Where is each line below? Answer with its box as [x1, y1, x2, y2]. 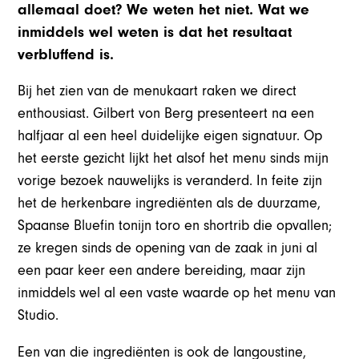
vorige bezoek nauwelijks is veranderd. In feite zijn [18, 171, 323, 189]
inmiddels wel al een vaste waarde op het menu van [18, 284, 337, 301]
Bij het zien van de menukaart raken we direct [18, 82, 297, 99]
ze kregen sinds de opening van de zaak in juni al [18, 239, 318, 256]
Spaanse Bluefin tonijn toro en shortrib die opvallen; [18, 216, 333, 234]
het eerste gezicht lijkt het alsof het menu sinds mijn [18, 149, 329, 167]
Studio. [18, 306, 59, 324]
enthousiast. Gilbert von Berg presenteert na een [18, 104, 315, 122]
